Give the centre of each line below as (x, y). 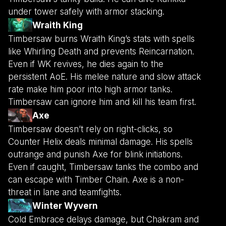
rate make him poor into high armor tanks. (90, 90)
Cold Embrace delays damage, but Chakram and (103, 220)
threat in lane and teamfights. (65, 192)
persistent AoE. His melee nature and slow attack (104, 77)
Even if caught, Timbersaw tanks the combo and (103, 167)
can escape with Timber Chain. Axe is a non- (96, 180)
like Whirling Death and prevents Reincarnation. (101, 52)
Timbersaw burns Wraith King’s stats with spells (101, 39)
